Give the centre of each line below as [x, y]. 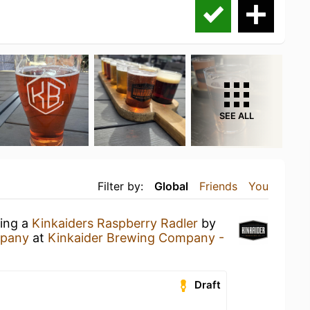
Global [171, 186]
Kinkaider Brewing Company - [136, 238]
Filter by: [120, 186]
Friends [218, 186]
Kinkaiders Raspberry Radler [115, 223]
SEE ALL [237, 116]
